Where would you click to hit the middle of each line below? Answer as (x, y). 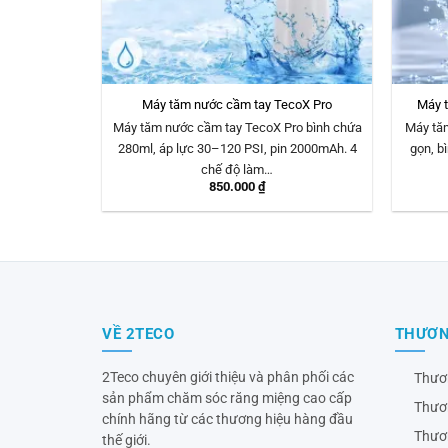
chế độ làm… (237, 169)
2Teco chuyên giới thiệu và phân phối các (228, 376)
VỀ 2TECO (138, 333)
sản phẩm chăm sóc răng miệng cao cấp (227, 397)
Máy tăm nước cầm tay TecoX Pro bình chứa (237, 127)
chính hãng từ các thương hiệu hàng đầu (227, 418)
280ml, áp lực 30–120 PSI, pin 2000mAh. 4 (237, 148)
